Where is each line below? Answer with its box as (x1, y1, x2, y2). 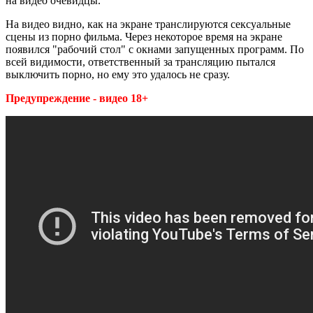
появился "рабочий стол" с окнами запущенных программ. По (6, 43, 304, 55)
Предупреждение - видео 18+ (6, 92, 148, 104)
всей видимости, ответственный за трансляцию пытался (6, 55, 275, 68)
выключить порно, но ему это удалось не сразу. (6, 68, 230, 80)
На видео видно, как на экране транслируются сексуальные (6, 17, 291, 30)
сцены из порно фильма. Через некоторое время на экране (6, 30, 282, 43)
